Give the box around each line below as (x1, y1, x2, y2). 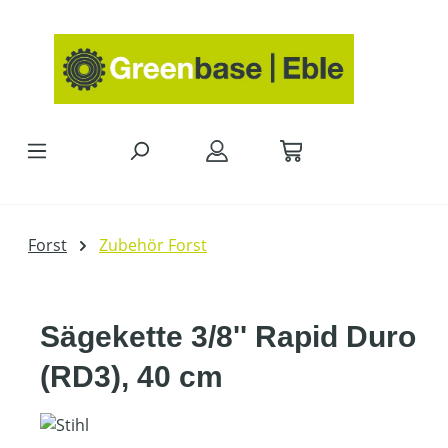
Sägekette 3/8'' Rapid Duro (40, 319, 416, 353)
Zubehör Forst (99, 233, 207, 256)
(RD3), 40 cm (40, 359, 223, 393)
